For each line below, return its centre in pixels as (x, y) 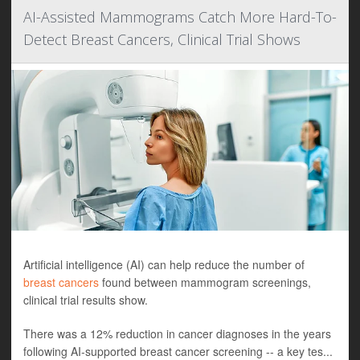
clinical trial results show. (86, 300)
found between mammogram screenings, (205, 282)
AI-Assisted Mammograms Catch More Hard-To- (180, 17)
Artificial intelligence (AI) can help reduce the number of (164, 265)
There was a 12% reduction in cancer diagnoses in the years (177, 334)
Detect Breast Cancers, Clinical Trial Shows (162, 40)
